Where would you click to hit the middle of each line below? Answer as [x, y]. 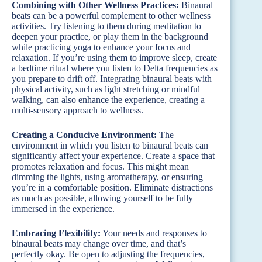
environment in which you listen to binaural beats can [110, 146]
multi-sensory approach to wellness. [77, 111]
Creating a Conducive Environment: [84, 135]
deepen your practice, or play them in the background [110, 37]
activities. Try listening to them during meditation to [106, 26]
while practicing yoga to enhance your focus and [101, 47]
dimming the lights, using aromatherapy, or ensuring [107, 177]
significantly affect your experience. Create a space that [113, 156]
